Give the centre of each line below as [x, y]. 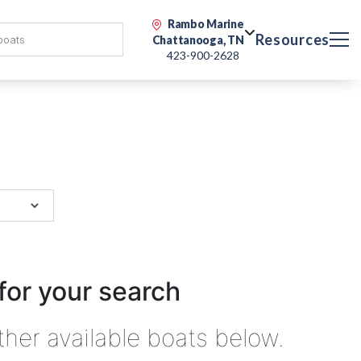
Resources [292, 39]
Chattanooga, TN [198, 40]
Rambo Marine [205, 24]
